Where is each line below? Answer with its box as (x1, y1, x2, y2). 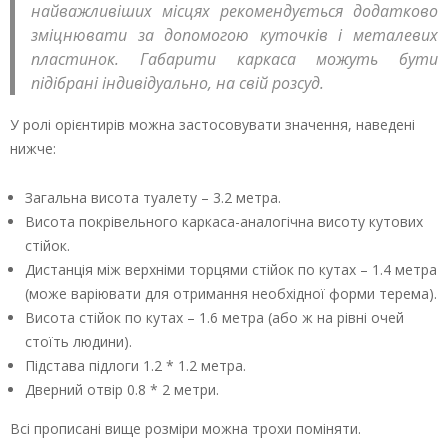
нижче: (10, 138, 56, 158)
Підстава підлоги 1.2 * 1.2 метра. (25, 355, 246, 375)
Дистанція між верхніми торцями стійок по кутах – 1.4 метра (25, 259, 437, 279)
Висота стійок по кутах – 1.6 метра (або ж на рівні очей (25, 307, 404, 327)
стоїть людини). (25, 331, 132, 351)
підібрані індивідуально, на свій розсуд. (31, 72, 324, 95)
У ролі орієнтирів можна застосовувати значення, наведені (10, 114, 415, 134)
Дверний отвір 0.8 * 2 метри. (25, 379, 219, 399)
